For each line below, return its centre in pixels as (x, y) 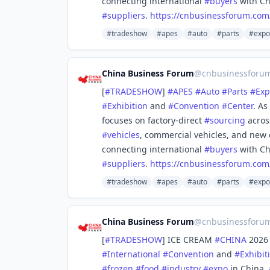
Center (240, 106)
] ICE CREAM (188, 240)
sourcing (228, 120)
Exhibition (127, 106)
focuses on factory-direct (153, 120)
